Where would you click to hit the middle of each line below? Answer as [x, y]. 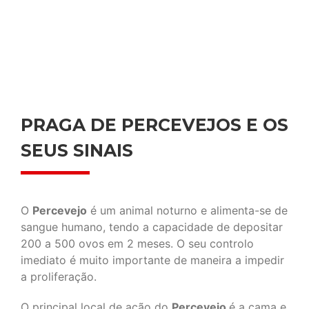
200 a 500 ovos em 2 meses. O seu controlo [137, 244]
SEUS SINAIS [77, 151]
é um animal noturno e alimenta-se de [187, 211]
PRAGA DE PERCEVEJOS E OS [154, 125]
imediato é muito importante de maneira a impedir [152, 260]
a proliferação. [59, 277]
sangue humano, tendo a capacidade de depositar [152, 227]
